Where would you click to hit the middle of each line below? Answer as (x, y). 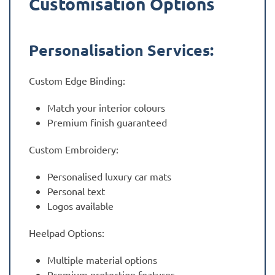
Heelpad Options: (67, 233)
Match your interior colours (106, 108)
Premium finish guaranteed (107, 122)
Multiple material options (102, 260)
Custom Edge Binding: (77, 81)
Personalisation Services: (121, 50)
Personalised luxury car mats (109, 176)
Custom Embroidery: (74, 149)
